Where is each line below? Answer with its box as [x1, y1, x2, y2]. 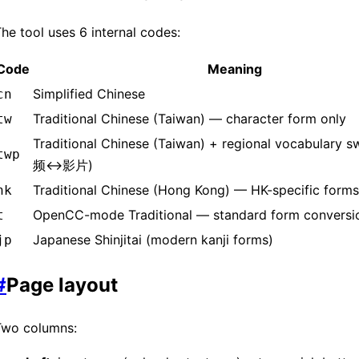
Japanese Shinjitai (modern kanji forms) [33, 231, 273, 248]
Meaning [208, 60, 262, 77]
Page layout [6, 272, 118, 296]
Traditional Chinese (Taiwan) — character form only [33, 110, 346, 127]
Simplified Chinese [33, 85, 145, 102]
